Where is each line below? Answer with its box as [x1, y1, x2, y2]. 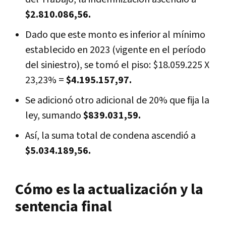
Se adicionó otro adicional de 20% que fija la [25, 93, 209, 107]
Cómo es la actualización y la [15, 179, 203, 200]
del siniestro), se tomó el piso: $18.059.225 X [25, 58, 209, 72]
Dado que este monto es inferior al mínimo [25, 28, 205, 41]
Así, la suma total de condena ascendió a [25, 129, 196, 142]
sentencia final [15, 196, 112, 217]
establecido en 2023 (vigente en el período [25, 43, 206, 56]
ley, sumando [25, 108, 83, 122]
